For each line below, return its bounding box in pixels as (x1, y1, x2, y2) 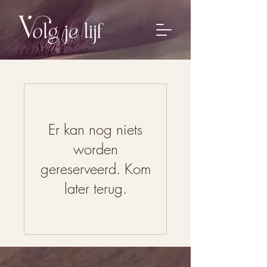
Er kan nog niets (48, 120, 142, 139)
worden (73, 139, 118, 159)
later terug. (64, 179, 127, 198)
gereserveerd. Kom (40, 159, 151, 178)
